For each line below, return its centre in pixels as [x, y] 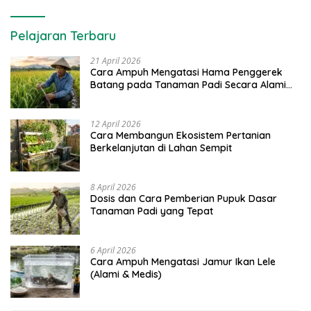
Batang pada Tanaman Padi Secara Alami [188, 85]
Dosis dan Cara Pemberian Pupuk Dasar [184, 199]
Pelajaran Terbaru [63, 36]
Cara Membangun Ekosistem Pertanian [180, 136]
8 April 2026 [113, 187]
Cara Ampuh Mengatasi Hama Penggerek [186, 73]
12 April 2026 [116, 124]
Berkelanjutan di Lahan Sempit [161, 148]
